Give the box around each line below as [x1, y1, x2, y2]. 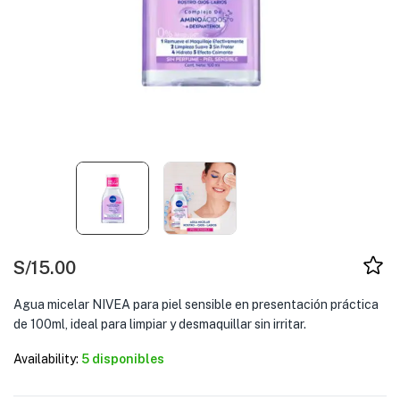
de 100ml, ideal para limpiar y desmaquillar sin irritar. [13, 317, 306, 331]
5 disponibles [81, 352, 164, 366]
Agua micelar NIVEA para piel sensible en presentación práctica [13, 297, 379, 312]
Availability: [13, 352, 79, 366]
